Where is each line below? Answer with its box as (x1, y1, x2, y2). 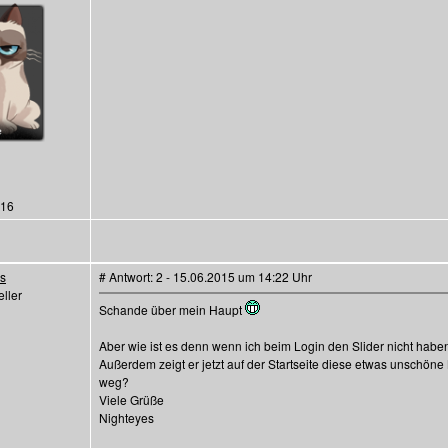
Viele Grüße (99, 391, 164, 408)
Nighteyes (99, 409, 154, 426)
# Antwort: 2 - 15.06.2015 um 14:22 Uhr (99, 268, 312, 285)
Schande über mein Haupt (99, 301, 245, 318)
